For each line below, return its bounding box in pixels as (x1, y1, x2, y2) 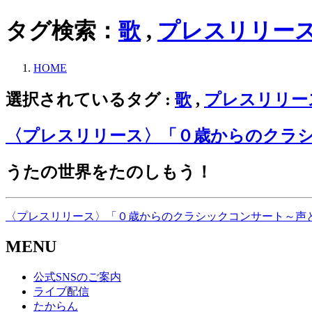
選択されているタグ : (6, 90, 175, 109)
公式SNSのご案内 (33, 271, 121, 283)
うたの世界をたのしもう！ (6, 162, 212, 181)
